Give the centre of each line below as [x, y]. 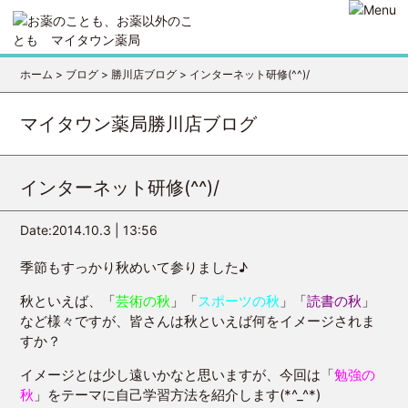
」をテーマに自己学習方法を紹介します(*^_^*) [178, 395]
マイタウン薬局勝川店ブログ [139, 124]
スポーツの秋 [239, 301]
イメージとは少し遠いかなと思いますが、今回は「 [178, 375]
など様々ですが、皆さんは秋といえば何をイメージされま [198, 321]
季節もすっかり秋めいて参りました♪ [134, 267]
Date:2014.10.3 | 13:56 [89, 230]
